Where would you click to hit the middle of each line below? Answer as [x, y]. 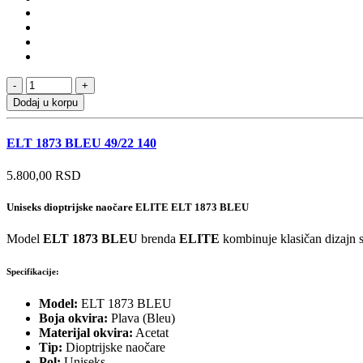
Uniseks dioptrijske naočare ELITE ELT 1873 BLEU [128, 207]
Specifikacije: [33, 271]
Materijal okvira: [86, 332]
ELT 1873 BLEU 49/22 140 [81, 143]
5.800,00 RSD [44, 175]
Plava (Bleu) [141, 318]
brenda [158, 238]
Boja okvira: [73, 318]
